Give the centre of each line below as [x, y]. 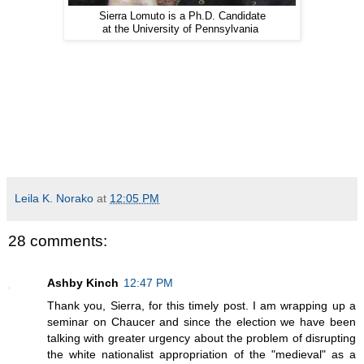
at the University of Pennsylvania [182, 29]
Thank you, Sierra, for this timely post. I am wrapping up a [201, 306]
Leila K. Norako [54, 198]
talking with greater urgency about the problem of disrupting [201, 338]
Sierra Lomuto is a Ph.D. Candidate [182, 16]
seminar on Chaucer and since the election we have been [201, 322]
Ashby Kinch [83, 283]
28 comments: [58, 240]
